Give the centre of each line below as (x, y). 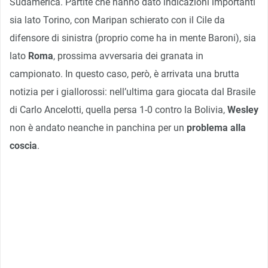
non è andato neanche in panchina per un (98, 127)
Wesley (243, 109)
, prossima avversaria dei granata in (128, 56)
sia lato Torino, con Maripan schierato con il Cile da (117, 20)
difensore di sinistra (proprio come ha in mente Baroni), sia (133, 38)
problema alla (216, 127)
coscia (23, 145)
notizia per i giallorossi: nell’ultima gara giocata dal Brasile (133, 92)
